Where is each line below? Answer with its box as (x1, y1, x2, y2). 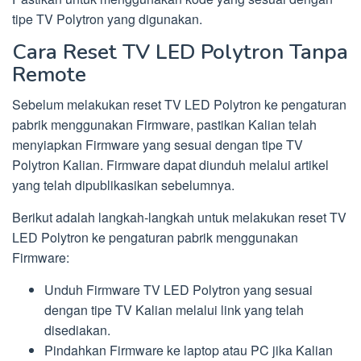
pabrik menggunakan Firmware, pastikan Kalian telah (12, 114, 317, 134)
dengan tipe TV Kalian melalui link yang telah (44, 300, 304, 319)
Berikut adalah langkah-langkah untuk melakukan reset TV (12, 207, 346, 226)
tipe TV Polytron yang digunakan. (12, 9, 202, 28)
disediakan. (44, 320, 110, 339)
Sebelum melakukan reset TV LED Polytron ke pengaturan (12, 94, 346, 114)
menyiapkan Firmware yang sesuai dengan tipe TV (12, 135, 303, 154)
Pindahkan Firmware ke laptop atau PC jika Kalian (44, 340, 333, 359)
